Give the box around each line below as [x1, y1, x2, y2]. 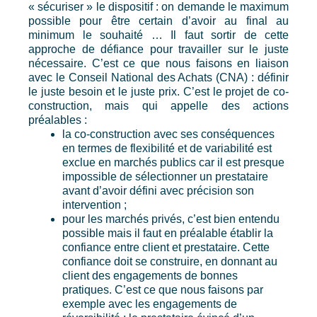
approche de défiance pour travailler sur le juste [28, 43, 289, 56]
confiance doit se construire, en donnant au [62, 255, 277, 268]
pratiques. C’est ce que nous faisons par [62, 284, 263, 296]
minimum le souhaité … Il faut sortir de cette [28, 29, 289, 42]
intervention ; [62, 199, 127, 212]
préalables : [28, 114, 87, 127]
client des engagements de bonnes [62, 270, 238, 282]
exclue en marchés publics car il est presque [62, 156, 284, 169]
